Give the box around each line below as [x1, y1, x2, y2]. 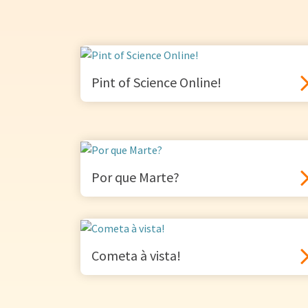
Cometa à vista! [91, 247, 181, 265]
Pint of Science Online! [91, 74, 221, 91]
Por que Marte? [91, 168, 179, 186]
